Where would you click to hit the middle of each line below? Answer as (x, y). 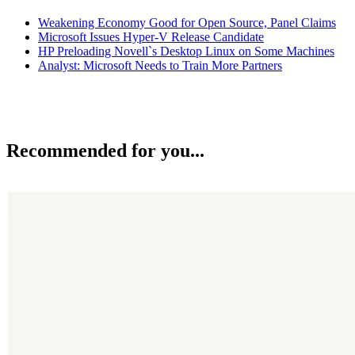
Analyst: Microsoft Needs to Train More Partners (160, 65)
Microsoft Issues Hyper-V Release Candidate (151, 36)
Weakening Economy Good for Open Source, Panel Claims (187, 22)
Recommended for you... (105, 151)
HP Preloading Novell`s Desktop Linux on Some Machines (186, 51)
